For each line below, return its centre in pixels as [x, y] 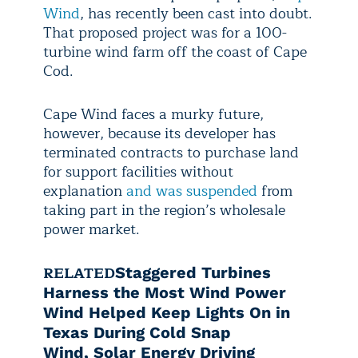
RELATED [79, 273]
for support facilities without [138, 171]
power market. [91, 229]
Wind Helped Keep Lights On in [167, 312]
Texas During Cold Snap [137, 332]
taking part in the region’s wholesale [164, 210]
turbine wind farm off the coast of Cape [175, 52]
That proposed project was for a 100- [165, 32]
